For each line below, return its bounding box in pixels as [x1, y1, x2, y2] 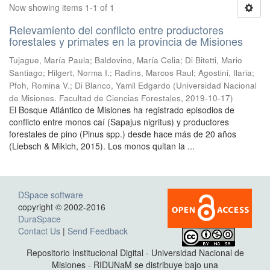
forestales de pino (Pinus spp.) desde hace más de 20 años [9, 128, 236, 140]
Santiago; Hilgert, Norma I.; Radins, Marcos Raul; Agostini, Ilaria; [9, 67, 254, 78]
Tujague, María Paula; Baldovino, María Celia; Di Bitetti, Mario [9, 54, 242, 66]
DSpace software [18, 189, 83, 201]
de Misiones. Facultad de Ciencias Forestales [9, 92, 181, 104]
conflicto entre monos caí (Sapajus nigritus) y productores [9, 116, 229, 128]
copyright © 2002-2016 [18, 201, 108, 213]
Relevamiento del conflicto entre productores [9, 22, 224, 37]
